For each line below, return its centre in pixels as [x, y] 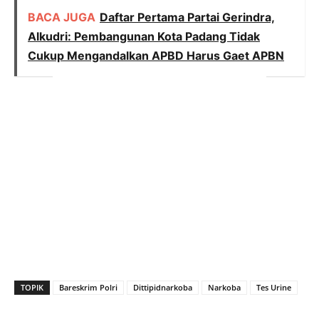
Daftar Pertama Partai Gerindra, [187, 17]
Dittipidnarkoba [163, 288]
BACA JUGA [62, 17]
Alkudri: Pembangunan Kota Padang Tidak [144, 37]
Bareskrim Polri [88, 288]
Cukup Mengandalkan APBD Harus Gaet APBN [156, 56]
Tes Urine [274, 288]
